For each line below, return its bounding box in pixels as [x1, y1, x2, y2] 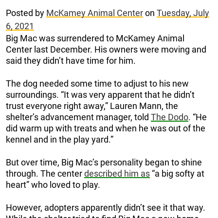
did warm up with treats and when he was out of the [6, 123, 205, 133]
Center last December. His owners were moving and [6, 44, 206, 54]
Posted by [6, 7, 46, 18]
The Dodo [151, 111, 188, 122]
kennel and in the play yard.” [6, 134, 113, 145]
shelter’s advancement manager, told [6, 111, 151, 122]
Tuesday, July [157, 7, 209, 18]
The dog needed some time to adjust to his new [6, 78, 189, 89]
